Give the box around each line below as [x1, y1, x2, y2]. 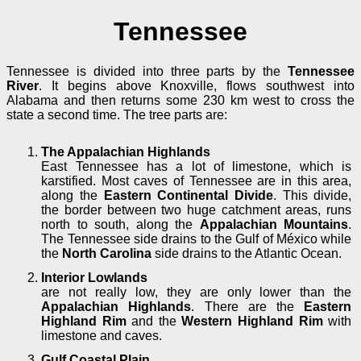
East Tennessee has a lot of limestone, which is [41, 159, 352, 173]
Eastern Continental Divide [103, 188, 273, 202]
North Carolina [62, 246, 152, 260]
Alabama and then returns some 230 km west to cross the [6, 93, 355, 107]
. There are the [191, 299, 305, 313]
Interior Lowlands [41, 270, 148, 284]
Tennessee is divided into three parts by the [6, 64, 288, 78]
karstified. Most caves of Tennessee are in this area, [41, 173, 352, 188]
